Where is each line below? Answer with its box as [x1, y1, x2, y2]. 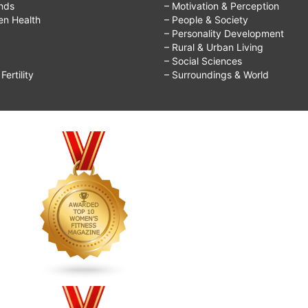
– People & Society [164, 14, 248, 26]
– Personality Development [164, 27, 284, 40]
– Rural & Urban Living [164, 41, 263, 54]
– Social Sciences [164, 55, 242, 67]
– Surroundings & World [164, 69, 269, 81]
